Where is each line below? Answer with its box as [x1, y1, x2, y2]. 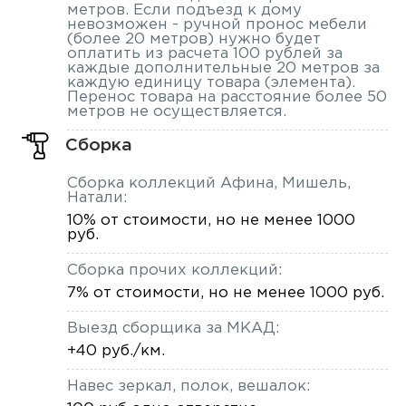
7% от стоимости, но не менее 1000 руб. [66, 286, 384, 301]
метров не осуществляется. [66, 105, 286, 120]
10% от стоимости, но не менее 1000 [66, 214, 355, 228]
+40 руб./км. [66, 344, 165, 359]
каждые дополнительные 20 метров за [66, 62, 380, 76]
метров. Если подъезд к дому [66, 4, 302, 18]
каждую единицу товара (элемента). [66, 76, 355, 91]
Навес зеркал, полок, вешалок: [66, 379, 310, 393]
